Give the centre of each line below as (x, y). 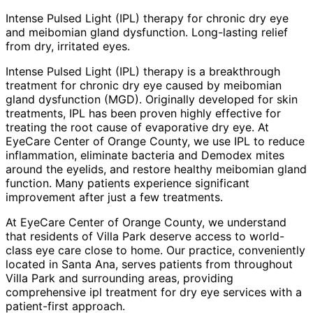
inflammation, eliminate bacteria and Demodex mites (145, 155)
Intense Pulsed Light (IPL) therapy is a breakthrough (143, 71)
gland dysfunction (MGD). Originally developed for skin (152, 99)
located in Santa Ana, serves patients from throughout (149, 264)
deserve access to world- (215, 236)
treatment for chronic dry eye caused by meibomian (144, 85)
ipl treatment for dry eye (154, 292)
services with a (261, 292)
